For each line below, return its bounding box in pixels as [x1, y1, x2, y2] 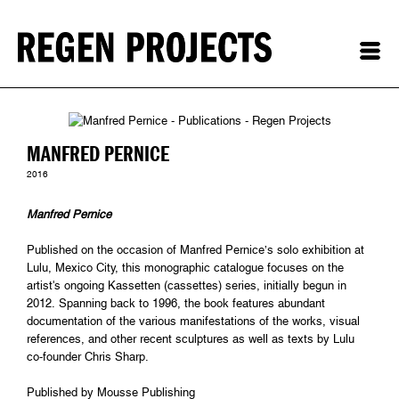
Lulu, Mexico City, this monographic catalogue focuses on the [27, 261, 344, 274]
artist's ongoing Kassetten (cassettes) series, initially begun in [27, 279, 346, 292]
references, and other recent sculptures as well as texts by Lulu [27, 332, 354, 346]
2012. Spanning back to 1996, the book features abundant [27, 297, 325, 310]
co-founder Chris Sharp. [27, 350, 149, 363]
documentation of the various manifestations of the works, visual [27, 314, 360, 328]
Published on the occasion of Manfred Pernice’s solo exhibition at [27, 243, 364, 256]
